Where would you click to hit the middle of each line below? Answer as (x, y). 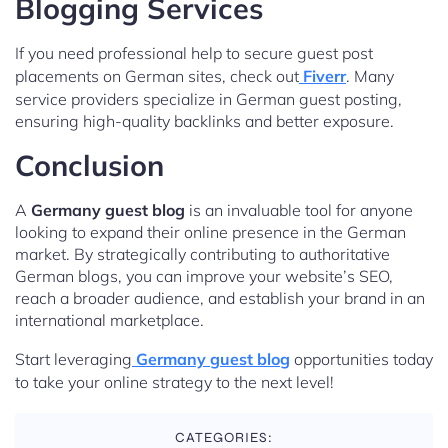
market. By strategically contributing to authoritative (202, 254)
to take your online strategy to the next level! (174, 382)
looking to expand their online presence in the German (210, 232)
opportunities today (361, 359)
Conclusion (89, 165)
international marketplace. (109, 320)
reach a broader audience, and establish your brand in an (220, 298)
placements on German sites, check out (157, 76)
